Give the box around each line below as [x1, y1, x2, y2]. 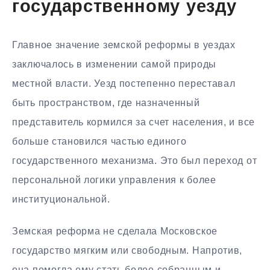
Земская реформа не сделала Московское [12, 225, 218, 236]
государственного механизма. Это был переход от [12, 155, 257, 166]
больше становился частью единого [12, 136, 187, 146]
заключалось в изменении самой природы [12, 58, 216, 69]
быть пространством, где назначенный [12, 97, 200, 108]
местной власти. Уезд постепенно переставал [12, 78, 236, 89]
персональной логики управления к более [12, 174, 216, 185]
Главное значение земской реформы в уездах [12, 39, 236, 50]
